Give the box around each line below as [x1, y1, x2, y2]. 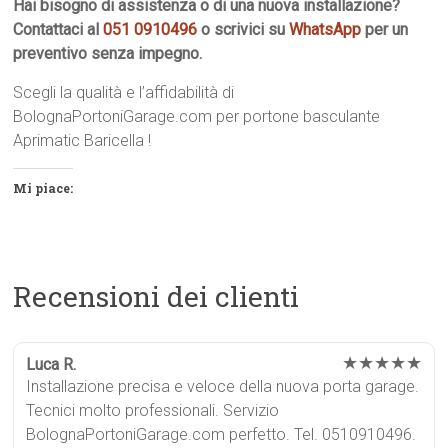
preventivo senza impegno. [13, 44, 203, 63]
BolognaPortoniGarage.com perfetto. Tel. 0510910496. [26, 425, 417, 444]
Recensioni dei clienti [13, 278, 300, 315]
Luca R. [26, 355, 77, 374]
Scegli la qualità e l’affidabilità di [13, 83, 235, 102]
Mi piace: [13, 180, 74, 196]
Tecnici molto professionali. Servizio [26, 401, 280, 420]
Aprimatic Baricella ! [13, 131, 152, 150]
